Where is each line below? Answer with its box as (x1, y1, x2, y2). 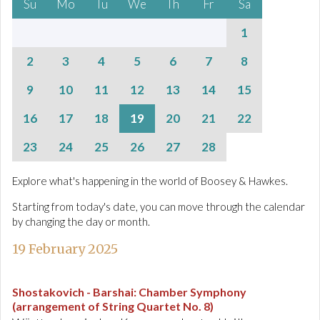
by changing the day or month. (12, 215, 150, 228)
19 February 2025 (12, 241, 118, 257)
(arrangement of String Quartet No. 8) (12, 299, 214, 313)
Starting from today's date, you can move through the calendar (12, 200, 305, 213)
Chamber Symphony (139, 285, 246, 299)
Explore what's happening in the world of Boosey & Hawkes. (12, 174, 288, 187)
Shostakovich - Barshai (12, 285, 134, 299)
